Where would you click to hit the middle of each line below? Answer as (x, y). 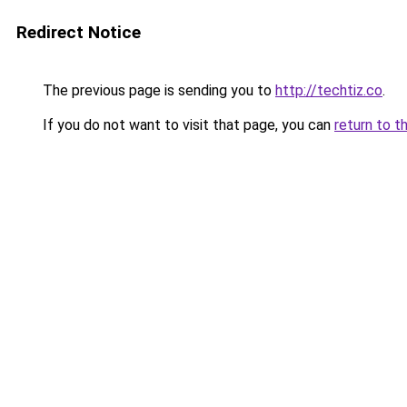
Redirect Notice (79, 32)
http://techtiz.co (329, 90)
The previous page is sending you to (157, 90)
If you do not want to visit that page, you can (187, 125)
